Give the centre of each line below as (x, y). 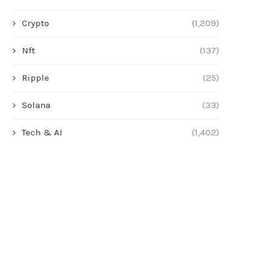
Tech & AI (42, 133)
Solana (36, 105)
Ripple (36, 78)
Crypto (36, 23)
